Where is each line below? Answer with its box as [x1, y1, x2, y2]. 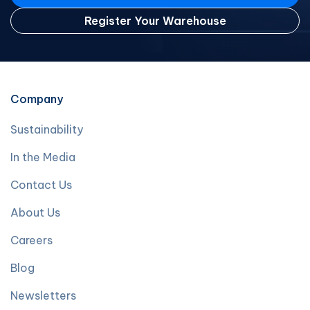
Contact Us [10, 178, 72, 192]
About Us [10, 206, 60, 219]
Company [10, 92, 63, 106]
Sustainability [10, 122, 83, 136]
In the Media [10, 150, 75, 164]
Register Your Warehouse [84, 14, 226, 28]
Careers [10, 233, 53, 247]
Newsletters [10, 289, 76, 302]
